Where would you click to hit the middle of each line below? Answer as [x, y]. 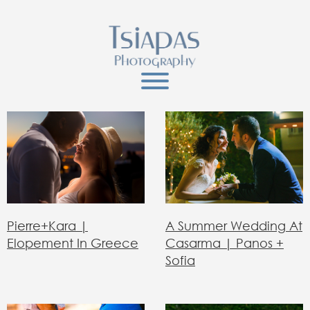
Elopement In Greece [73, 243]
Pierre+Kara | [47, 225]
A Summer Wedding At [234, 225]
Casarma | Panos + [225, 243]
